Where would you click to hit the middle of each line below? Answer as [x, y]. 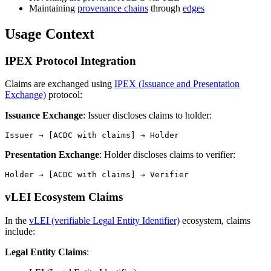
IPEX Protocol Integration [70, 60]
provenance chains [113, 8]
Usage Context [50, 34]
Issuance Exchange [44, 116]
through [165, 8]
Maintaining [53, 8]
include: [20, 231]
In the [17, 220]
